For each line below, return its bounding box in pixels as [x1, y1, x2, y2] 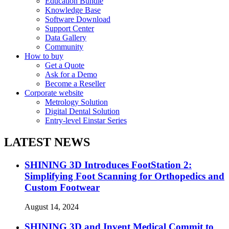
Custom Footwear [25, 181, 100, 193]
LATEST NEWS [4, 135, 90, 149]
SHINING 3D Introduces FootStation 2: [25, 159, 192, 170]
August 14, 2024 [25, 202, 79, 212]
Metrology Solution [45, 97, 108, 106]
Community [45, 42, 83, 51]
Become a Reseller [45, 79, 105, 88]
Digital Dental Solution [45, 106, 120, 116]
